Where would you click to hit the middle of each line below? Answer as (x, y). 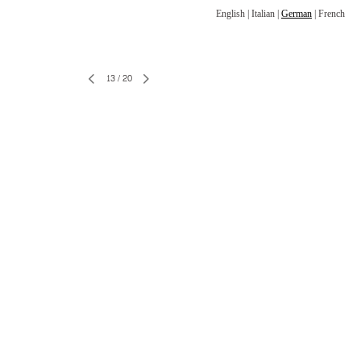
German (297, 14)
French (332, 14)
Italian (263, 14)
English (230, 14)
